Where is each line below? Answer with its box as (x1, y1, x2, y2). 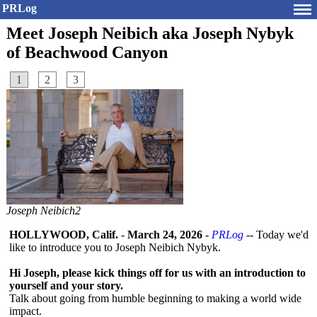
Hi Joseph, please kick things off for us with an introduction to (9, 267, 306, 279)
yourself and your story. (9, 279, 123, 292)
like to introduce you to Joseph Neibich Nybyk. (9, 241, 221, 253)
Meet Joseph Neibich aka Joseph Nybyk (6, 24, 294, 42)
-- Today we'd (243, 229, 309, 241)
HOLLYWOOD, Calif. (9, 229, 118, 241)
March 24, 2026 (127, 229, 202, 241)
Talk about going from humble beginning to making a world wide (9, 292, 301, 304)
